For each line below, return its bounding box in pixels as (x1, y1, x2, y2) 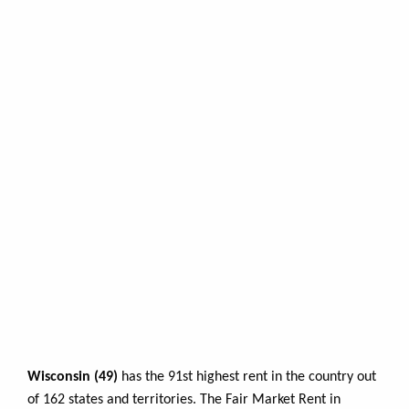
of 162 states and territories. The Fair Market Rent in (27, 392, 341, 407)
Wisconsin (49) (27, 369, 118, 384)
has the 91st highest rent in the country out (118, 369, 376, 384)
